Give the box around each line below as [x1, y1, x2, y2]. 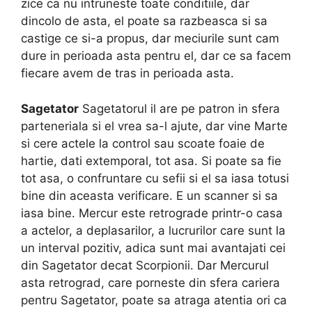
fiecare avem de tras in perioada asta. [21, 66, 234, 81]
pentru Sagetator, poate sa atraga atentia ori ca [21, 292, 287, 307]
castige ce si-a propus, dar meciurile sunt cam [21, 31, 279, 46]
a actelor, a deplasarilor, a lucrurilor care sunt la [21, 223, 286, 237]
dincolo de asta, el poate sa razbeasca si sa [21, 14, 267, 29]
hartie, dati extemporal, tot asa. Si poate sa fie [21, 153, 281, 168]
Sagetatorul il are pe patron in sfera [79, 101, 280, 116]
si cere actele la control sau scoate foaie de [21, 136, 265, 150]
